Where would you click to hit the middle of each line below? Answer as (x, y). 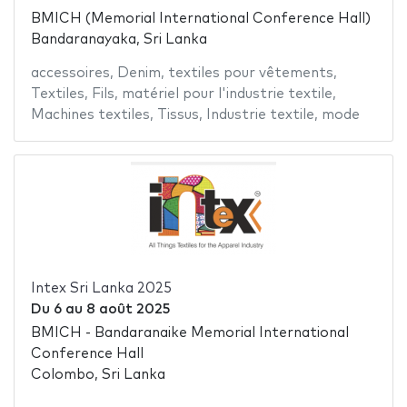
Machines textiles (90, 114)
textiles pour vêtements (250, 73)
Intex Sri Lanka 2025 (101, 288)
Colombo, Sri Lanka (98, 375)
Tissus (178, 114)
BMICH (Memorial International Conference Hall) (200, 18)
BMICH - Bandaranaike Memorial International (189, 333)
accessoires (70, 73)
